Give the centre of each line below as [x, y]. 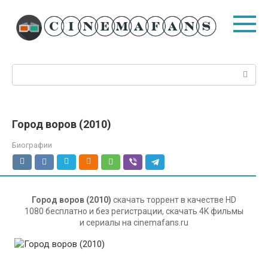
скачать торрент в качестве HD [174, 200]
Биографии [32, 145]
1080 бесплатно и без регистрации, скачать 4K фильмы [134, 211]
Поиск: [26, 70]
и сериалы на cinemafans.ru [134, 222]
